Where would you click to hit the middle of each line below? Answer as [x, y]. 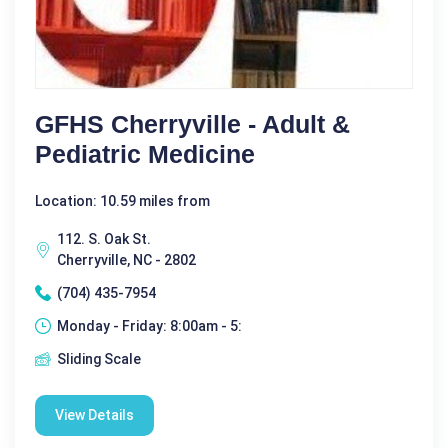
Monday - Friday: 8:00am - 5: [149, 325]
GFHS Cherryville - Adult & [192, 123]
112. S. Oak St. [104, 238]
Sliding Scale [99, 358]
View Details [94, 414]
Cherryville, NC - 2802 [126, 259]
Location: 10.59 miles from [122, 200]
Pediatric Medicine [145, 153]
